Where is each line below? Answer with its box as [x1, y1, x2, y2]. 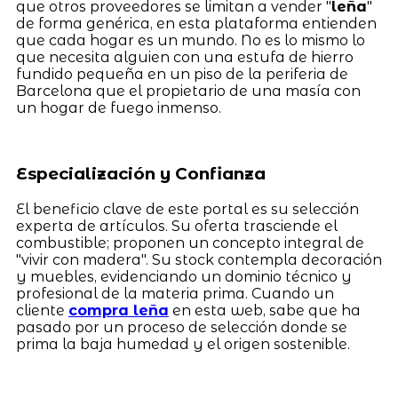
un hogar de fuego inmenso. [15, 99, 221, 116]
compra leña [68, 302, 169, 320]
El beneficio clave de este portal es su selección [15, 201, 359, 219]
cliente [15, 302, 68, 320]
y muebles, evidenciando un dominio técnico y [15, 268, 352, 286]
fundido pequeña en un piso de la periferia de [15, 65, 348, 83]
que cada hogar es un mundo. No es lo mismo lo [15, 31, 365, 49]
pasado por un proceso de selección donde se [15, 319, 347, 337]
